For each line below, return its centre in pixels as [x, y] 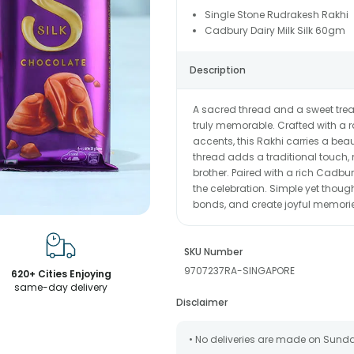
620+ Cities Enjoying [61, 274]
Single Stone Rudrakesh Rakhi [276, 15]
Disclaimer [201, 302]
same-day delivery [61, 287]
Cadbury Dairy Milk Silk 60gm [275, 30]
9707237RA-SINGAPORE [239, 271]
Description [217, 70]
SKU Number [213, 252]
